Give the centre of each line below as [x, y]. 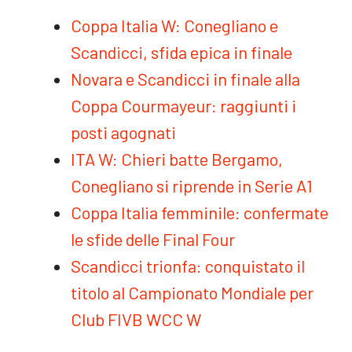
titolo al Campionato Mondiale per [192, 292]
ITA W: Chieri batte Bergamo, [177, 159]
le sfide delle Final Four [153, 239]
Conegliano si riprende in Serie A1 [192, 185]
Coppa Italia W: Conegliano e [174, 25]
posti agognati [123, 132]
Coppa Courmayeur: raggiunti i [183, 105]
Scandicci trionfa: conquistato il [188, 266]
